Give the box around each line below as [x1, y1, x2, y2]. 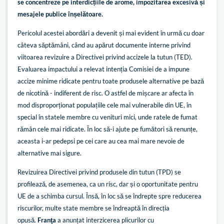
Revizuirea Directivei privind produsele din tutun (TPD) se [17, 168, 181, 176]
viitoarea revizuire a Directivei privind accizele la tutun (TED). [17, 52, 192, 61]
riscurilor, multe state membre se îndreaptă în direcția [17, 204, 169, 212]
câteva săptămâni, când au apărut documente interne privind [17, 40, 190, 49]
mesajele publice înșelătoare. [17, 9, 103, 18]
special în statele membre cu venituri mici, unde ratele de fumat [17, 112, 197, 121]
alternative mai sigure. [17, 148, 81, 157]
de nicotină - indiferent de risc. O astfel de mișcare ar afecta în [17, 88, 193, 97]
